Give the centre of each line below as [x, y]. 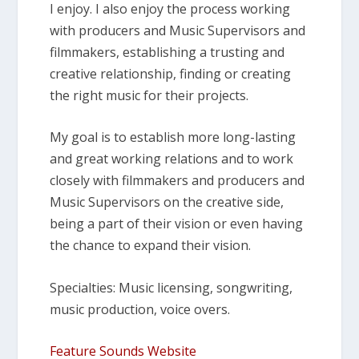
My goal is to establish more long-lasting [173, 137]
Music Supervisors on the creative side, [167, 202]
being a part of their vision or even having [177, 224]
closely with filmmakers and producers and [177, 181]
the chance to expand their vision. [151, 246]
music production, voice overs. [140, 309]
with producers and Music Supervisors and [178, 30]
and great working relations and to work [172, 159]
